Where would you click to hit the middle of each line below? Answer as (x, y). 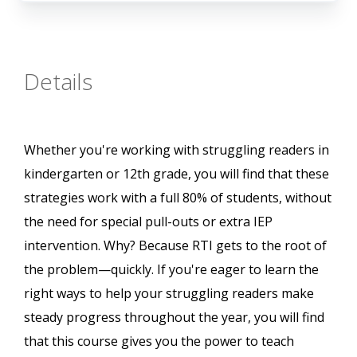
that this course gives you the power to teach (159, 341)
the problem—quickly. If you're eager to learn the (171, 270)
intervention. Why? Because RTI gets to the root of (175, 246)
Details (58, 82)
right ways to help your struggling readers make (169, 294)
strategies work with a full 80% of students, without (178, 198)
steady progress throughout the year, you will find (174, 318)
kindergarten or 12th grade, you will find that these (177, 174)
